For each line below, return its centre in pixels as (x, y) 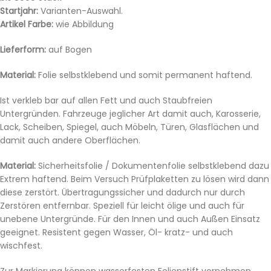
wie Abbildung (83, 24)
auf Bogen (69, 49)
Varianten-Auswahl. (80, 11)
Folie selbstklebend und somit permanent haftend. (144, 75)
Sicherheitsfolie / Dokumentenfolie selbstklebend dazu (152, 165)
